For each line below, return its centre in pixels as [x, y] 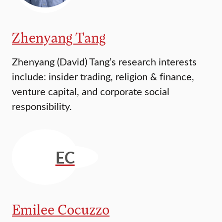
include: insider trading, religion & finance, [103, 76]
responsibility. [42, 106]
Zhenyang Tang [59, 37]
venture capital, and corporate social [91, 91]
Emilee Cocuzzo [61, 209]
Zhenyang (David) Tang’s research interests [104, 61]
